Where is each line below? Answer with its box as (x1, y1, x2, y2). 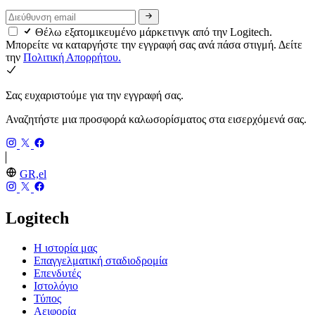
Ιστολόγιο (34, 280, 78, 292)
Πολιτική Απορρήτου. (23, 51, 121, 64)
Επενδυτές (34, 267, 81, 280)
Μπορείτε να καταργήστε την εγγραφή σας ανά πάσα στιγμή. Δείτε (6, 39, 302, 51)
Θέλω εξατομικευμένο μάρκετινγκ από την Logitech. (35, 26, 272, 39)
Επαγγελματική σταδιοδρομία (34, 255, 167, 267)
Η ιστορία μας (34, 242, 97, 255)
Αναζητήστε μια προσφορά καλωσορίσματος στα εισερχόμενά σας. (6, 113, 307, 126)
